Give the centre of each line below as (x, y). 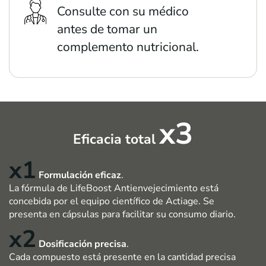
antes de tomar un (107, 29)
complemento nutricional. (128, 47)
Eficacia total (116, 140)
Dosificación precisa (83, 244)
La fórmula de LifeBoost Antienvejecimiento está (114, 189)
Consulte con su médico (123, 12)
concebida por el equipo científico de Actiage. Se (112, 202)
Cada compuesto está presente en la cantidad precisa (122, 257)
